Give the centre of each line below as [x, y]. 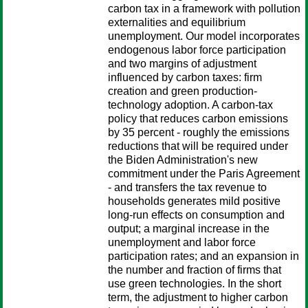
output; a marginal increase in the [189, 229]
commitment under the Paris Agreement [204, 174]
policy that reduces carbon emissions [198, 119]
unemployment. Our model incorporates [204, 36]
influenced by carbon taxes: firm [185, 77]
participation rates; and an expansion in [203, 256]
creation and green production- [183, 91]
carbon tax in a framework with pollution [204, 9]
